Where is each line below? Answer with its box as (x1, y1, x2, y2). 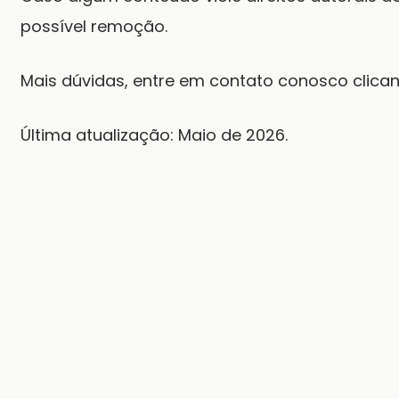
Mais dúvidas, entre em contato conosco (20, 69, 353, 92)
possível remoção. (20, 14, 167, 37)
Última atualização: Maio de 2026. (20, 123, 288, 146)
